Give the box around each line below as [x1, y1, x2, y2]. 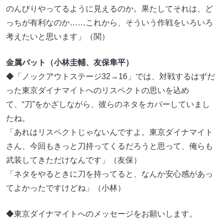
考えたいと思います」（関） [6, 32, 110, 41]
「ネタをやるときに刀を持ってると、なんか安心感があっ [6, 170, 213, 179]
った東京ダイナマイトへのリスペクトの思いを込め [6, 86, 189, 95]
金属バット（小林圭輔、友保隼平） [6, 58, 133, 67]
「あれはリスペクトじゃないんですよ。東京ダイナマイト [6, 128, 213, 137]
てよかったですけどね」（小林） [6, 184, 125, 193]
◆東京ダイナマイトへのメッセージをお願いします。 [6, 210, 197, 219]
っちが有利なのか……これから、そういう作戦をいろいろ [6, 18, 213, 27]
